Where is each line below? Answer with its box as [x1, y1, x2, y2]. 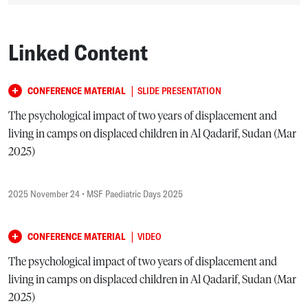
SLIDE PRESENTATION [137, 84, 221, 97]
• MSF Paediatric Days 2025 [80, 187, 183, 200]
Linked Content [8, 38, 148, 66]
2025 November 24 [8, 187, 80, 200]
